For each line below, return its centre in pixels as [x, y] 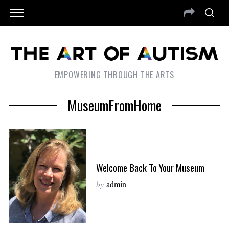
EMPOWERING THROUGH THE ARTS [114, 75]
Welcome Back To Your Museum [150, 167]
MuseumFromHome [114, 106]
